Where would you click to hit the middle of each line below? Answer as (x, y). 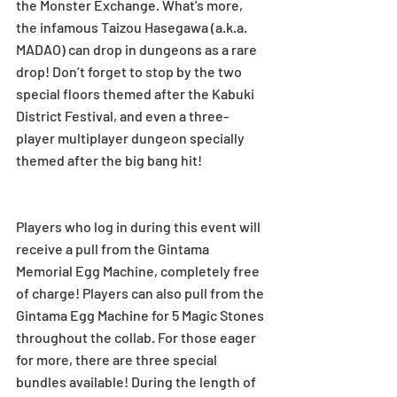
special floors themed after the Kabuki (136, 93)
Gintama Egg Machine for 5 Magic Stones (141, 315)
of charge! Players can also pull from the (141, 292)
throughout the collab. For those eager (137, 337)
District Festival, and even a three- (122, 115)
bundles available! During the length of (137, 381)
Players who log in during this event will (140, 226)
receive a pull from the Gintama (114, 248)
